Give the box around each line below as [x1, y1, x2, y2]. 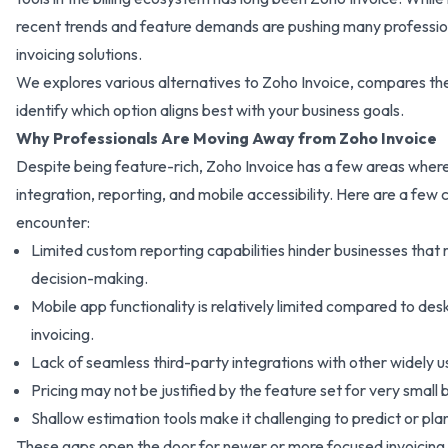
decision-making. [31, 268, 148, 288]
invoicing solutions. [16, 44, 142, 64]
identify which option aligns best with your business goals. [16, 100, 407, 120]
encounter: [16, 212, 90, 232]
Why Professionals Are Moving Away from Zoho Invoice [16, 128, 437, 148]
